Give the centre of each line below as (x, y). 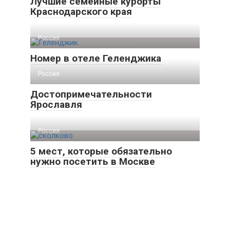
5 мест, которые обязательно (101, 151)
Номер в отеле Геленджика (96, 58)
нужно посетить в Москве (93, 161)
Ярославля (56, 104)
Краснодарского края (81, 12)
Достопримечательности (91, 94)
